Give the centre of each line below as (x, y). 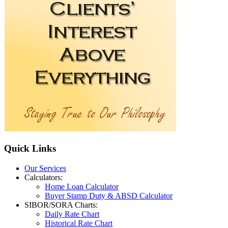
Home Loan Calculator (82, 186)
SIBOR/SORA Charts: (61, 205)
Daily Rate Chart (72, 214)
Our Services (45, 168)
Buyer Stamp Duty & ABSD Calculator (109, 195)
